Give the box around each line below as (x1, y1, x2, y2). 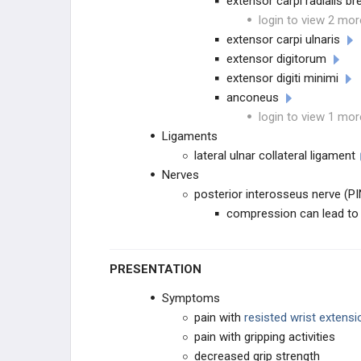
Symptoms (162, 291, 220, 305)
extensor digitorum (226, 52, 326, 66)
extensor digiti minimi (226, 71, 338, 85)
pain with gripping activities (194, 330, 335, 344)
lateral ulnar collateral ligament (194, 148, 355, 163)
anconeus (226, 90, 279, 105)
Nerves (162, 168, 199, 182)
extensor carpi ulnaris (226, 32, 340, 47)
